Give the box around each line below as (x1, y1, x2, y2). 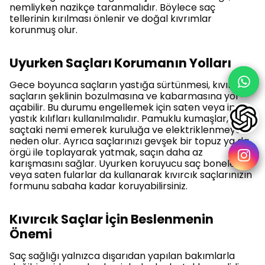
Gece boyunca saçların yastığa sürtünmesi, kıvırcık (9, 77, 245, 92)
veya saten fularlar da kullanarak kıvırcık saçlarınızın (9, 167, 252, 182)
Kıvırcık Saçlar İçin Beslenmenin (9, 210, 214, 228)
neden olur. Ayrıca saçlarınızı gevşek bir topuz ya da (9, 134, 249, 148)
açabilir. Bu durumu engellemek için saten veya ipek (9, 100, 247, 114)
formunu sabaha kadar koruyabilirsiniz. (9, 179, 188, 193)
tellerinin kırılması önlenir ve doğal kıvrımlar (9, 11, 212, 25)
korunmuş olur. (9, 22, 77, 37)
